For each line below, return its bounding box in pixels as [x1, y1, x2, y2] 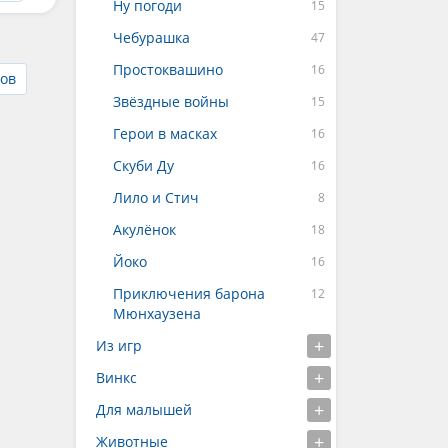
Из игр [96, 336, 142, 355]
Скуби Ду [113, 156, 174, 175]
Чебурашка [113, 28, 190, 47]
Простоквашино [113, 60, 223, 79]
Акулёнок [113, 220, 176, 239]
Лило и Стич [113, 188, 199, 207]
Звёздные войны [113, 92, 229, 111]
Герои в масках [113, 124, 217, 143]
